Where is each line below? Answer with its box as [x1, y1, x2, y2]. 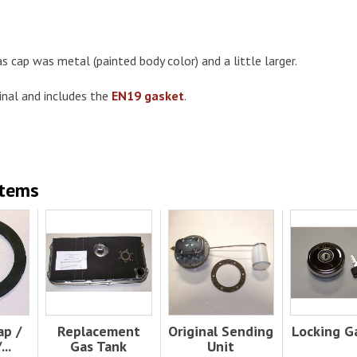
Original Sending [168, 321, 274, 340]
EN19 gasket [112, 87, 184, 104]
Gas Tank [70, 336, 127, 355]
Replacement [57, 321, 140, 340]
